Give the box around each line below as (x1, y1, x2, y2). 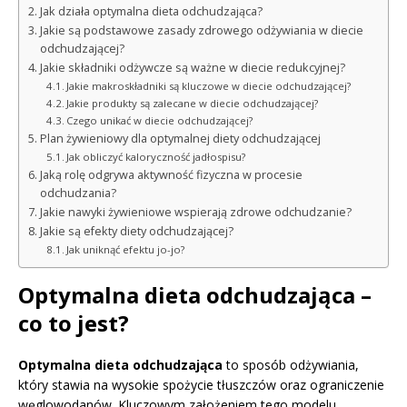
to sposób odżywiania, (223, 355, 359, 373)
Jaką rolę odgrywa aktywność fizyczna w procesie (39, 166, 303, 183)
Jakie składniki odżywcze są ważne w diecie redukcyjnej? (39, 59, 345, 75)
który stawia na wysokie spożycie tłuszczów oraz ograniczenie (18, 375, 384, 393)
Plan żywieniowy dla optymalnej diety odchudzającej (39, 130, 321, 146)
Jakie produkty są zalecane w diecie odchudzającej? (66, 95, 319, 110)
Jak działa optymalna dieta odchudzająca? (39, 3, 263, 19)
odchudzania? (39, 184, 116, 201)
